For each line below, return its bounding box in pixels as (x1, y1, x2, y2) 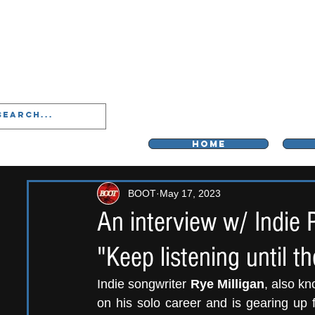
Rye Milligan (190, 277, 264, 291)
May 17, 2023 (160, 187, 221, 199)
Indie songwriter (97, 277, 191, 291)
